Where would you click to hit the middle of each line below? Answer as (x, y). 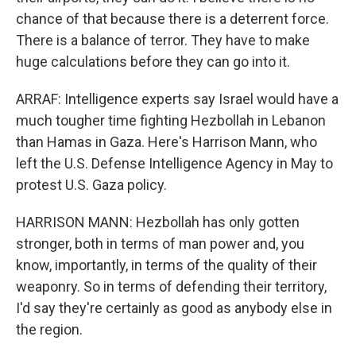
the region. (49, 329)
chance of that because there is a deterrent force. (172, 19)
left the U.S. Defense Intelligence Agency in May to (174, 163)
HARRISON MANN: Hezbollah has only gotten (158, 222)
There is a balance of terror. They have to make (163, 40)
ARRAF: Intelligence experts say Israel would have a (177, 99)
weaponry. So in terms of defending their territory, (171, 286)
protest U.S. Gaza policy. (91, 185)
